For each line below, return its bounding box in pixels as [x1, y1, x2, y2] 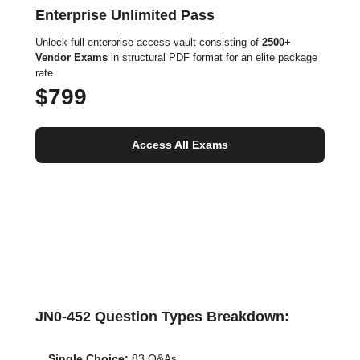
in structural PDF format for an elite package [108, 51, 317, 63]
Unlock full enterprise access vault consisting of [35, 36, 262, 48]
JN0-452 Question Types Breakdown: [35, 309, 289, 325]
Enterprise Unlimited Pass [35, 7, 215, 23]
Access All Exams [132, 138, 228, 151]
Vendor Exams [35, 51, 108, 63]
